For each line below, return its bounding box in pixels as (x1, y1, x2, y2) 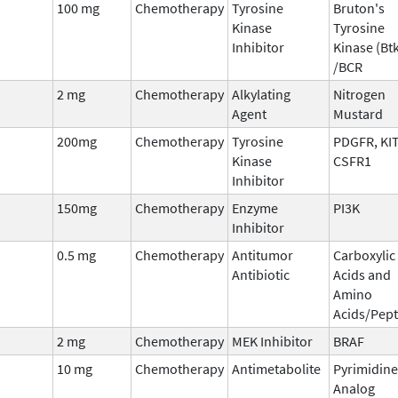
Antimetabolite (232, 359, 321, 378)
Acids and (333, 265, 391, 283)
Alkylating (232, 84, 291, 103)
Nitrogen (333, 84, 386, 103)
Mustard (333, 104, 383, 123)
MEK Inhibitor (232, 331, 313, 350)
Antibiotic (232, 265, 290, 283)
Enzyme (232, 198, 278, 217)
